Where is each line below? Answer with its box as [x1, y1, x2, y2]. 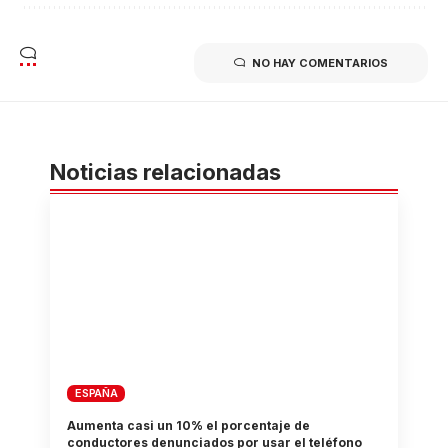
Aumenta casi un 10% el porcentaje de [67, 418, 311, 434]
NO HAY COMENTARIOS [252, 55, 388, 70]
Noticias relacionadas [50, 158, 281, 185]
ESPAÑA [75, 386, 118, 401]
